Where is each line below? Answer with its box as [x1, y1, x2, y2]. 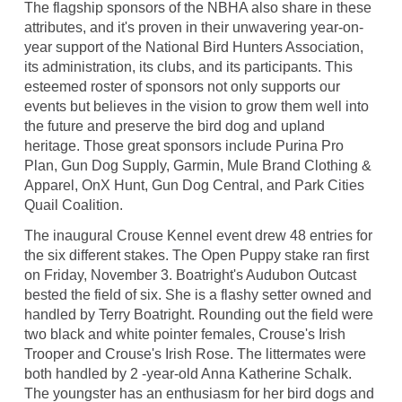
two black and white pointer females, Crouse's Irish [23, 327, 345, 343]
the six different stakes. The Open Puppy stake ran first [23, 248, 369, 264]
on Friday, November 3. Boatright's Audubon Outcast [23, 267, 356, 284]
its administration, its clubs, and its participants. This [23, 59, 353, 75]
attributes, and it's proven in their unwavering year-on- [23, 20, 363, 36]
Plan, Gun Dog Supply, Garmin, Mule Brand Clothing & [23, 158, 371, 174]
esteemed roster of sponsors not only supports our [23, 79, 340, 95]
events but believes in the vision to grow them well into [23, 99, 369, 115]
